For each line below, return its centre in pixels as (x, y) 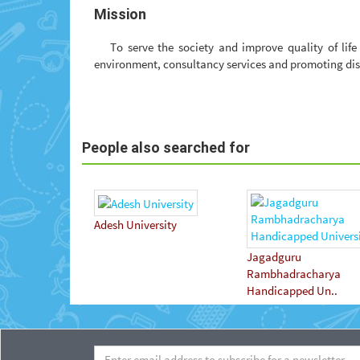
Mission (120, 14)
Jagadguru (274, 257)
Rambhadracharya (294, 274)
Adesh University (135, 225)
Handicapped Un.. (292, 291)
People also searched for (166, 147)
